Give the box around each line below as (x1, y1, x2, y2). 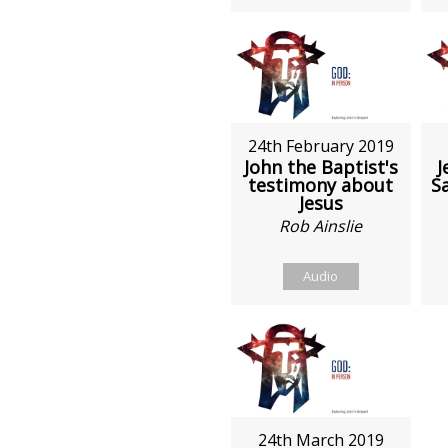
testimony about (248, 173, 394, 198)
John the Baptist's (243, 155, 398, 180)
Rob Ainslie (279, 215, 363, 238)
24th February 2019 (247, 135, 394, 158)
